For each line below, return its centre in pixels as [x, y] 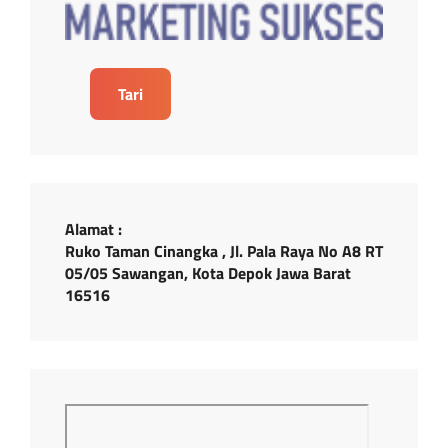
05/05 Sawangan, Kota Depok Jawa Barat [208, 272]
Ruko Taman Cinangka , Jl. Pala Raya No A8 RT [224, 250]
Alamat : [93, 228]
